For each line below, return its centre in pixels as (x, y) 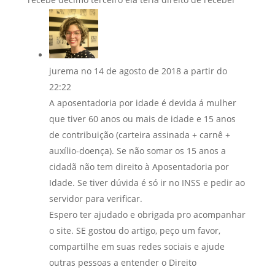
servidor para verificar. (95, 198)
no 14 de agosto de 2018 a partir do (154, 71)
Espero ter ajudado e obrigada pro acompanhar (147, 214)
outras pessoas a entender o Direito (122, 262)
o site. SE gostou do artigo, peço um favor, (134, 230)
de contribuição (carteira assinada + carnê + (139, 134)
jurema (64, 71)
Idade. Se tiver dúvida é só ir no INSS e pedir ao (147, 182)
